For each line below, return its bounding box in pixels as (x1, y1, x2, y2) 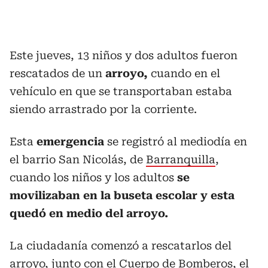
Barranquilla (146, 153, 215, 166)
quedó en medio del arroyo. (10, 206, 168, 220)
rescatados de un (10, 66, 105, 80)
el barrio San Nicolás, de (10, 153, 146, 166)
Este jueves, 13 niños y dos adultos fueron (10, 48, 237, 62)
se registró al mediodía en (104, 135, 247, 148)
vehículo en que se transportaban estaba (10, 84, 232, 98)
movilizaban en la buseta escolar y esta (10, 188, 234, 202)
